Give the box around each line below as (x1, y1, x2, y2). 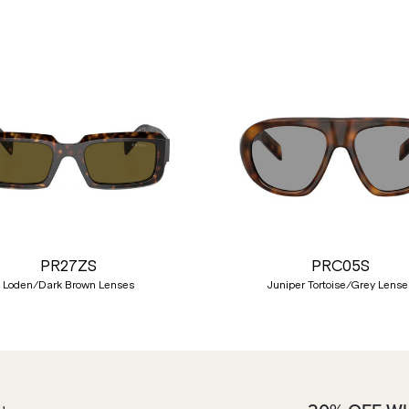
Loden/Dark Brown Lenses (3, 278, 135, 291)
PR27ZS (40, 257, 98, 275)
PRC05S (310, 257, 370, 275)
